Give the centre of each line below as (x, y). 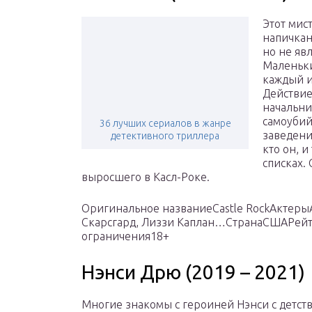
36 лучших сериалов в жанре (165, 124)
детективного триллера (165, 136)
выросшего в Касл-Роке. (146, 177)
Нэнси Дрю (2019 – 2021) (193, 272)
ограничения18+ (125, 236)
